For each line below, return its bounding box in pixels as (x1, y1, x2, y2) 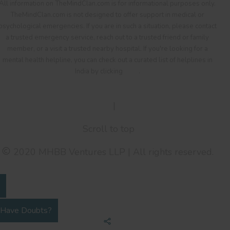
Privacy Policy (118, 99, 177, 112)
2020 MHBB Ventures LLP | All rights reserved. (10, 145, 214, 158)
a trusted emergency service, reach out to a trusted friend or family (6, 32, 209, 42)
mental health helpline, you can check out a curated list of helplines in (2, 55, 213, 65)
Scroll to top (80, 122, 135, 135)
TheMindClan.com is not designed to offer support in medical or (10, 10, 204, 20)
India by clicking (74, 66, 124, 76)
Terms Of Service (38, 99, 110, 112)
